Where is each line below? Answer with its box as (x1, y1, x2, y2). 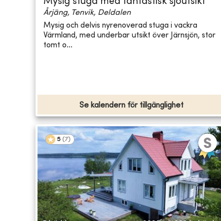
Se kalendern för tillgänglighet (79, 102, 184, 110)
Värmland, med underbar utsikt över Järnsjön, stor (43, 31, 216, 39)
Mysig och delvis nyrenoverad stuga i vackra (43, 21, 197, 30)
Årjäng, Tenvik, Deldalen (43, 9, 131, 17)
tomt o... (43, 41, 73, 49)
